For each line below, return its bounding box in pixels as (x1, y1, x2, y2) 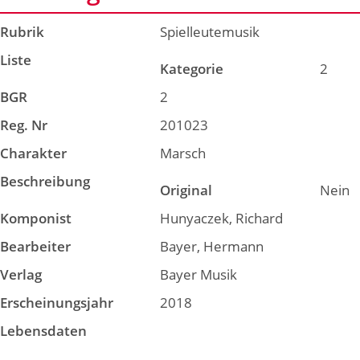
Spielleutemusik (160, 22, 260, 41)
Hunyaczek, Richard (160, 209, 284, 227)
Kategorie (160, 59, 224, 78)
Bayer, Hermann (160, 237, 264, 256)
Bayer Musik (160, 265, 238, 284)
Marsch (160, 144, 207, 162)
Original (160, 181, 213, 199)
